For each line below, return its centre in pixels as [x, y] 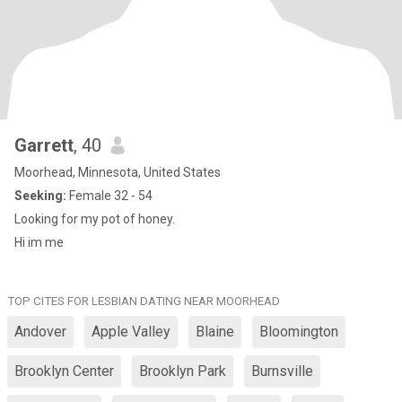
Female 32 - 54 [109, 196]
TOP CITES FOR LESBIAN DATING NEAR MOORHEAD [144, 301]
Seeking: [40, 196]
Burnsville [282, 371]
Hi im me [39, 242]
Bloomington [299, 332]
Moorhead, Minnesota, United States [118, 172]
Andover [40, 332]
